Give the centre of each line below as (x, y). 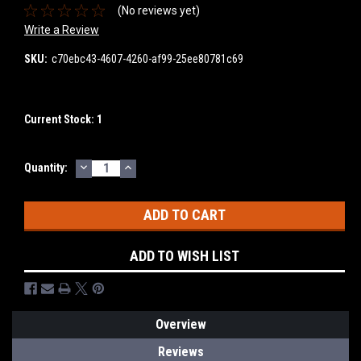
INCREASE (155, 166)
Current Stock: (60, 119)
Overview (180, 324)
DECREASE (112, 166)
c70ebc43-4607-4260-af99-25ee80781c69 (147, 58)
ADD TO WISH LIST (185, 255)
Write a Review (62, 29)
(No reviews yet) (158, 10)
